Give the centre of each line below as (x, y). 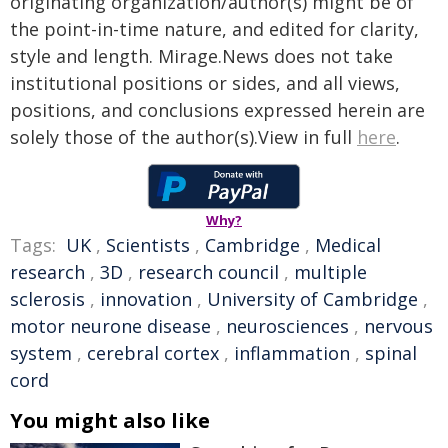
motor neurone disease (110, 326)
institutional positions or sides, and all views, (205, 83)
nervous (398, 326)
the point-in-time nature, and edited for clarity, (214, 29)
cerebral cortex (153, 353)
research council (208, 272)
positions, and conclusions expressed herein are (217, 110)
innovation (146, 299)
